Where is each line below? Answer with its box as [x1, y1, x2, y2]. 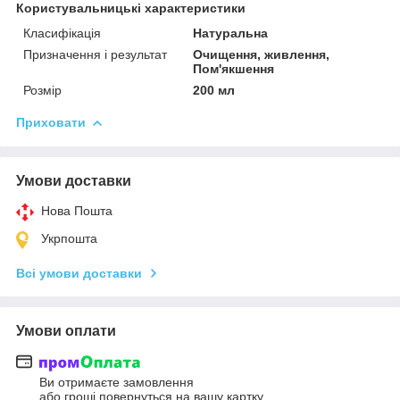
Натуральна [193, 25, 269, 40]
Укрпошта [41, 230, 97, 246]
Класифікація [23, 25, 101, 40]
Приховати [16, 114, 86, 129]
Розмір [23, 82, 62, 97]
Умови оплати [16, 322, 116, 338]
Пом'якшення [193, 61, 275, 76]
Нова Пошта [41, 203, 112, 218]
